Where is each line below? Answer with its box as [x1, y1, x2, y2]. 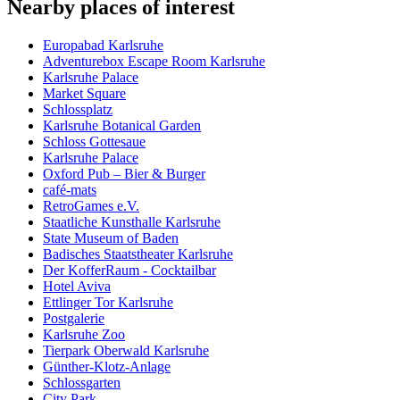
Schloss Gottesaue [43, 134, 146, 150]
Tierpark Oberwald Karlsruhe [43, 343, 209, 359]
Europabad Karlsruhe [43, 37, 163, 54]
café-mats [43, 182, 96, 198]
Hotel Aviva [43, 279, 111, 295]
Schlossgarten [43, 375, 121, 391]
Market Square [43, 86, 126, 102]
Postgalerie [43, 311, 104, 327]
